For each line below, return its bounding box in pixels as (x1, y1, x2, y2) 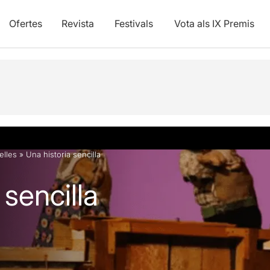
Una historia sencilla (26, 149, 101, 159)
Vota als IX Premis (174, 17, 254, 30)
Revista (61, 17, 94, 30)
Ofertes (8, 17, 42, 30)
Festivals (114, 17, 153, 30)
